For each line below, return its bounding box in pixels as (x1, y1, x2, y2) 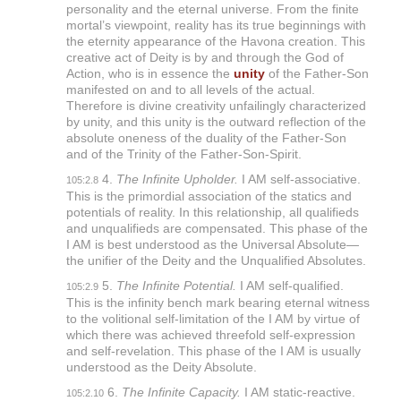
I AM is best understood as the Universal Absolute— (65, 237, 359, 252)
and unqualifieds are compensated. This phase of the (65, 221, 368, 236)
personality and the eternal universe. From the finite (65, 2, 359, 17)
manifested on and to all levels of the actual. (65, 82, 315, 98)
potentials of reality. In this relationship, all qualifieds (65, 205, 359, 220)
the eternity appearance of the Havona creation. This (65, 34, 365, 49)
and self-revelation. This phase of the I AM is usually (65, 344, 361, 359)
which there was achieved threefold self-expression (65, 328, 355, 343)
